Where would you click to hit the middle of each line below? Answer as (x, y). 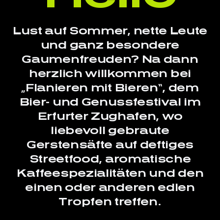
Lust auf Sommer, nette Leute (110, 31)
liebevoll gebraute (110, 131)
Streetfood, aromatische (110, 159)
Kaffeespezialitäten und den (110, 173)
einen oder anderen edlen (110, 188)
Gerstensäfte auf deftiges (110, 145)
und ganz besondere (110, 45)
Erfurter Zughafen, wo (110, 116)
